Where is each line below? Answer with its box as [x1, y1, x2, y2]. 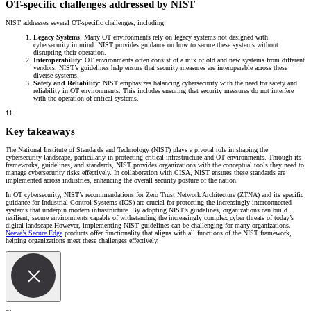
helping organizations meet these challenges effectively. [6, 237, 159, 244]
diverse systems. [33, 72, 79, 80]
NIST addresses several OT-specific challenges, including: [6, 19, 166, 27]
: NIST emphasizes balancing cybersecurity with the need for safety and [99, 79, 297, 87]
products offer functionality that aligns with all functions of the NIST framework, [62, 229, 292, 237]
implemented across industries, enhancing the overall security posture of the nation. [6, 176, 238, 184]
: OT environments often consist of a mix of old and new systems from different [81, 56, 305, 65]
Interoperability [33, 56, 81, 65]
